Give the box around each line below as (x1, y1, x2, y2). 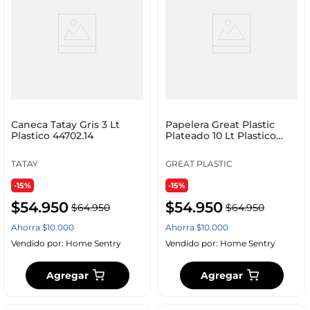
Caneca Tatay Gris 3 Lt (10, 118, 120, 131)
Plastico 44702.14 (10, 129, 93, 143)
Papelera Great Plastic (165, 118, 275, 131)
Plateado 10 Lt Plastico (165, 129, 276, 143)
